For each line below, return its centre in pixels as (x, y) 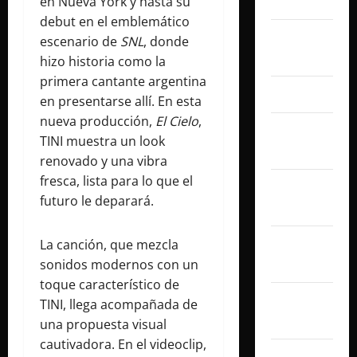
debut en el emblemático (115, 21)
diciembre (302, 300)
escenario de (80, 41)
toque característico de (110, 284)
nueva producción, (98, 121)
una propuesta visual (103, 324)
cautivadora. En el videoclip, (123, 344)
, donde (166, 41)
